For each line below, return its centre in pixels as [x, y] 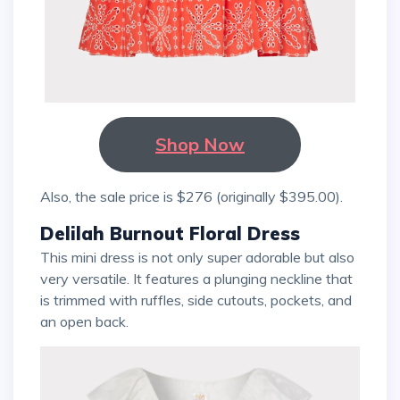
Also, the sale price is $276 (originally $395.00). [197, 196]
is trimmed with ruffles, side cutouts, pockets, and [196, 300]
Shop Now [200, 144]
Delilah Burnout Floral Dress [170, 233]
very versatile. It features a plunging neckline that [196, 278]
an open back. [86, 321]
